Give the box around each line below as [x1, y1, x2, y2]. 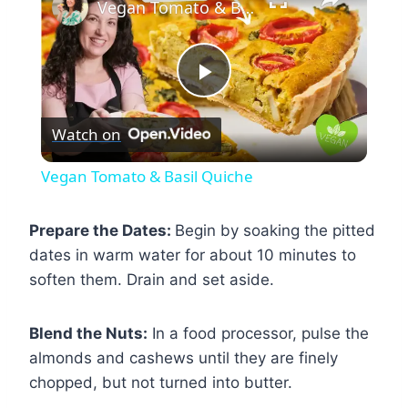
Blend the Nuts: [29, 323, 148, 342]
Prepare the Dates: [29, 220, 175, 240]
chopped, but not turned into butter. [29, 372, 292, 392]
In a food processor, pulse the [148, 323, 369, 342]
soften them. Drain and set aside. [29, 270, 274, 289]
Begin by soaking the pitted [175, 220, 375, 240]
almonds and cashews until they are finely [29, 348, 338, 367]
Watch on [51, 124, 121, 146]
